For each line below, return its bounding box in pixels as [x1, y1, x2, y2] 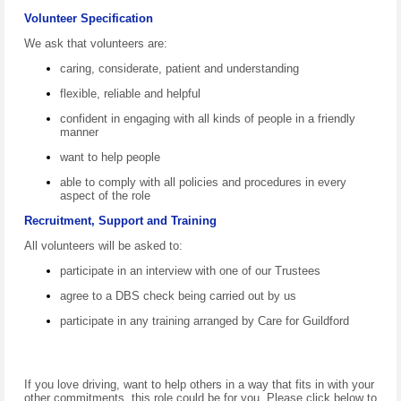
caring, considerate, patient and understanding [60, 61, 299, 75]
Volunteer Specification [24, 11, 153, 25]
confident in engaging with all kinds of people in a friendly [60, 111, 355, 125]
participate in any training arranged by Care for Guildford [60, 313, 349, 328]
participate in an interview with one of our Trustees [60, 263, 320, 277]
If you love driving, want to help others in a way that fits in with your [24, 377, 374, 391]
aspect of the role [60, 188, 150, 202]
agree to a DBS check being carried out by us [60, 288, 296, 303]
